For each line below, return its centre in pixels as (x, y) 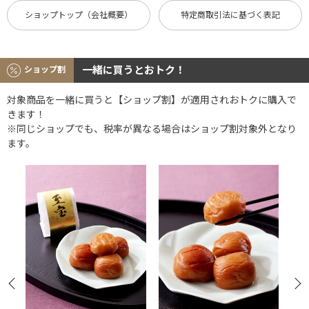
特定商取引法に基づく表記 (231, 15)
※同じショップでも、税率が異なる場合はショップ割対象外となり (152, 129)
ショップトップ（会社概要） (78, 15)
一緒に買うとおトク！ (134, 70)
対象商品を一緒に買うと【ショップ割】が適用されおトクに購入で (152, 100)
